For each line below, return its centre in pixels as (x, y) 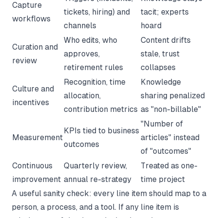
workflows (31, 19)
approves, (82, 54)
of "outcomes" (166, 151)
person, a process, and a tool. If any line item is (95, 207)
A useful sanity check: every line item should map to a (109, 193)
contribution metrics (101, 109)
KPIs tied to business (101, 131)
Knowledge (161, 82)
